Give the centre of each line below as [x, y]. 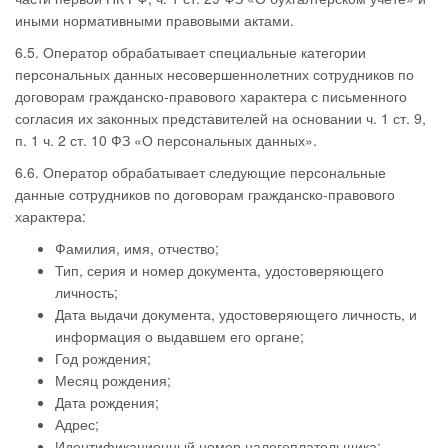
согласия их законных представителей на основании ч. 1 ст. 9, [220, 118]
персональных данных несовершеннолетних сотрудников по [214, 74]
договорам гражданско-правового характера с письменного [211, 96]
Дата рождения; [107, 402]
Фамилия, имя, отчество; [137, 248]
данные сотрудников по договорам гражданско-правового [205, 194]
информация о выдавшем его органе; [179, 336]
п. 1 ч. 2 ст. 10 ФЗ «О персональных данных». [166, 140]
